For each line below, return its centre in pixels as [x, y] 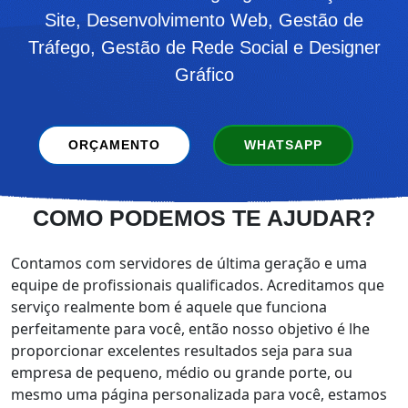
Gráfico [204, 75]
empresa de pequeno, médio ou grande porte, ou [182, 372]
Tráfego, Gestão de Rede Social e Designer [204, 47]
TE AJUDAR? [304, 218]
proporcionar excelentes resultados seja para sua [182, 351]
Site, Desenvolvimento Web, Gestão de [204, 20]
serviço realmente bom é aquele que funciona [169, 307]
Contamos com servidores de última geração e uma [189, 263]
